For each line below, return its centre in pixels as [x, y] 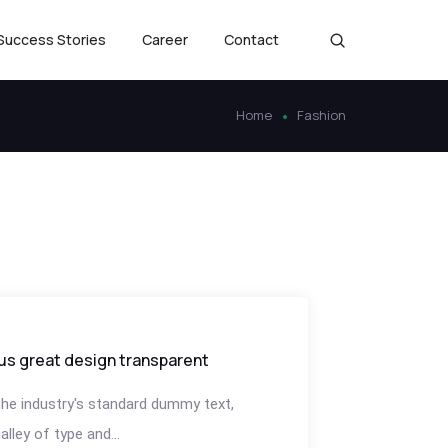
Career [165, 39]
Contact [251, 39]
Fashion [321, 115]
